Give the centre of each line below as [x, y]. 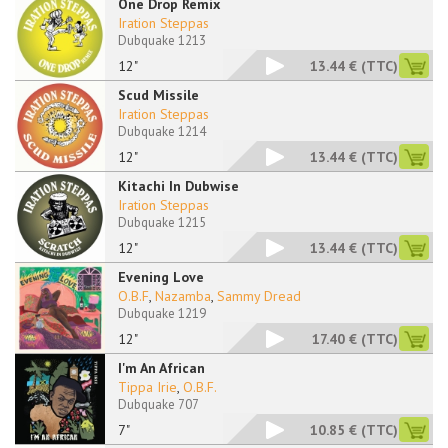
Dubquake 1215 [162, 222]
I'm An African [161, 368]
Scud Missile [158, 95]
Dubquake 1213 [162, 40]
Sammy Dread [259, 296]
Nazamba [183, 296]
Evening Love [161, 277]
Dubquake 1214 [162, 131]
